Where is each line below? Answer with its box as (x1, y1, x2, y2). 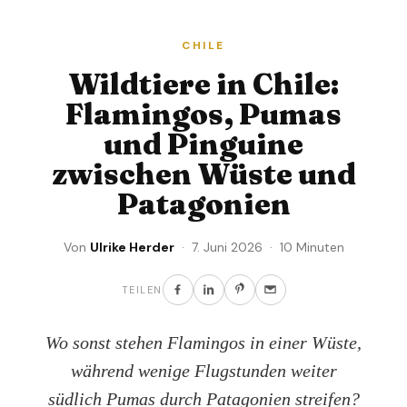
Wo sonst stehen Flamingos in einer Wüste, (45, 332, 362, 352)
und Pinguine (104, 125, 303, 162)
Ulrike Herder (89, 238, 174, 255)
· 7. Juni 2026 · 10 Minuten (174, 238, 344, 255)
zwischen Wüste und (51, 155, 356, 192)
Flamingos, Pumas (65, 95, 342, 132)
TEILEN (121, 283, 163, 296)
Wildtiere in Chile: (68, 65, 339, 102)
